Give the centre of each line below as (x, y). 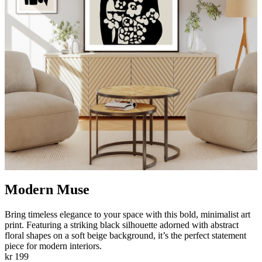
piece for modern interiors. (53, 246)
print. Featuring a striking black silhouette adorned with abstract (122, 225)
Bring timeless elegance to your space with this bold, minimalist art (127, 214)
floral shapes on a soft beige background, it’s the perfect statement (125, 235)
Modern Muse (47, 189)
